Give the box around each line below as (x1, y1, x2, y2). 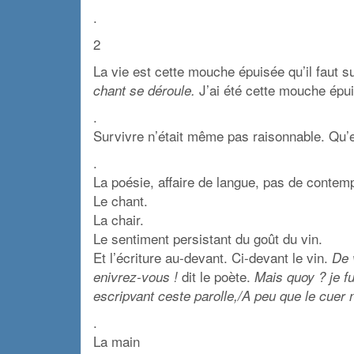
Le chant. (93, 190, 148, 210)
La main (93, 330, 140, 351)
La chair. (93, 209, 144, 229)
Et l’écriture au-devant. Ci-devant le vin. (93, 247, 332, 267)
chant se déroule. (93, 80, 195, 100)
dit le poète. (178, 265, 254, 286)
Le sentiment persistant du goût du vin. (93, 228, 322, 248)
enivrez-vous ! (93, 266, 178, 286)
